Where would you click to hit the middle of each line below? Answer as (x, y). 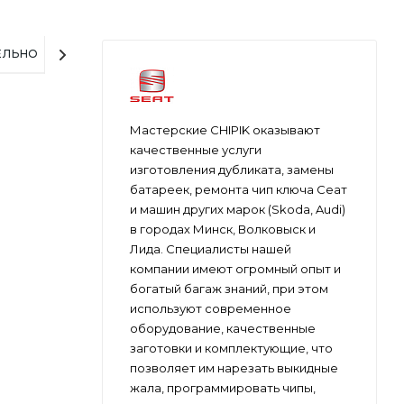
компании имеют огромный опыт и (235, 268)
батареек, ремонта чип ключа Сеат (239, 189)
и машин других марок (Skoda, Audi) (238, 209)
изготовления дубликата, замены (232, 169)
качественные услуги (196, 149)
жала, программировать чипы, (223, 387)
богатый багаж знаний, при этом (229, 288)
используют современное (211, 308)
